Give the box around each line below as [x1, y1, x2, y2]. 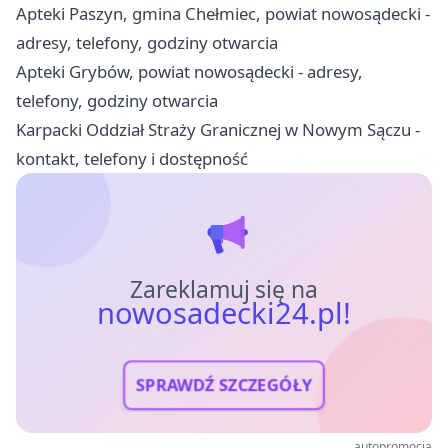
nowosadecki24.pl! [96, 292, 352, 333]
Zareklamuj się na [129, 273, 319, 305]
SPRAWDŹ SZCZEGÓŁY [135, 373, 313, 397]
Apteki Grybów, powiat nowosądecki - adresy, [16, 59, 363, 83]
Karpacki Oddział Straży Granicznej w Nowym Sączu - [16, 117, 420, 141]
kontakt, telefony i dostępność [16, 146, 248, 170]
